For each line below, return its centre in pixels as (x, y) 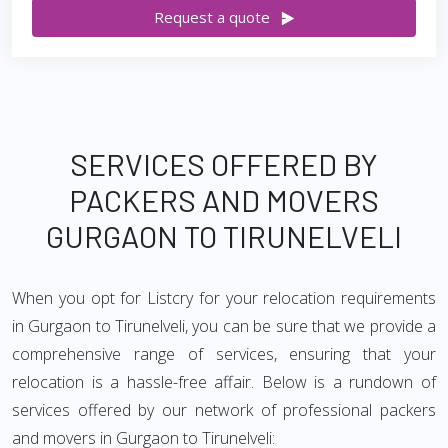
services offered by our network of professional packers (224, 410)
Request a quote (211, 17)
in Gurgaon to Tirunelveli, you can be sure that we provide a (224, 326)
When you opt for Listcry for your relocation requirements (224, 298)
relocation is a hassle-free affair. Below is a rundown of (224, 382)
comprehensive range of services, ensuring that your (224, 354)
